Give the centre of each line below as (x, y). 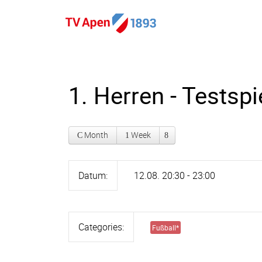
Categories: (101, 227)
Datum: (93, 175)
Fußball (164, 227)
